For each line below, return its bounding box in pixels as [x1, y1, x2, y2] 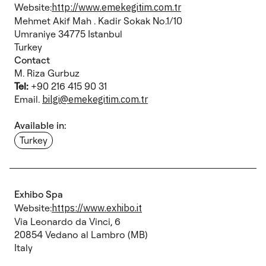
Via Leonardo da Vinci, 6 [14, 216, 121, 227]
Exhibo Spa [14, 188, 63, 200]
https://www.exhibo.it [52, 202, 142, 214]
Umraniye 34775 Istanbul [14, 28, 122, 40]
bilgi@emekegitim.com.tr [42, 93, 148, 105]
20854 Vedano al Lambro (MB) [14, 229, 148, 240]
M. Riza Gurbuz [14, 67, 80, 79]
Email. [14, 93, 42, 105]
